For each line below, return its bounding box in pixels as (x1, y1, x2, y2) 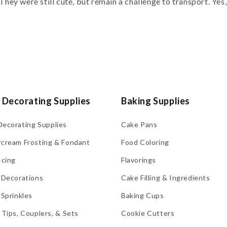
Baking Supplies (121, 95, 190, 106)
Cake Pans (121, 120, 158, 129)
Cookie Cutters (121, 208, 175, 217)
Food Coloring (121, 137, 169, 146)
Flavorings (121, 155, 156, 164)
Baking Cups (121, 191, 164, 200)
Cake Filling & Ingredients (121, 173, 210, 182)
